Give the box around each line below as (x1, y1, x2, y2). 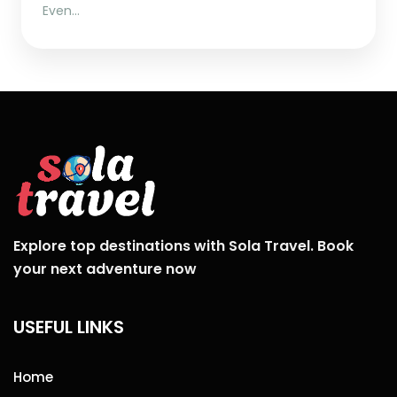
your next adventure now (13, 259, 197, 280)
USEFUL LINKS (13, 315, 124, 340)
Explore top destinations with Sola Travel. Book (13, 236, 354, 257)
